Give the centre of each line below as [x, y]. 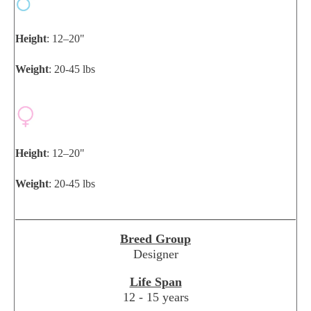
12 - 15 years [155, 297]
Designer [155, 254]
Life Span [155, 282]
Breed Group [155, 239]
